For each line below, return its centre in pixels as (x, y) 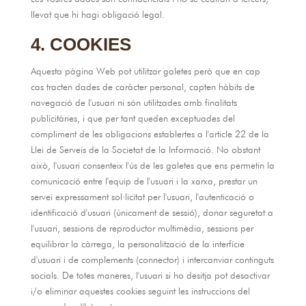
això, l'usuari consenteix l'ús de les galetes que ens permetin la (152, 165)
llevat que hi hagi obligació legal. (97, 14)
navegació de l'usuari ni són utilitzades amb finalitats (134, 102)
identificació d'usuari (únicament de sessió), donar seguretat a (152, 212)
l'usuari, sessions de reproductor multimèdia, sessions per (142, 228)
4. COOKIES (81, 44)
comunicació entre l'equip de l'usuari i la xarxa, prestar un (144, 181)
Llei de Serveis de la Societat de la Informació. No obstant (145, 150)
